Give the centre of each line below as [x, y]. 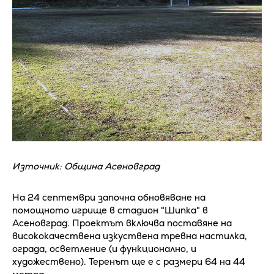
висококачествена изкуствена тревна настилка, [130, 236]
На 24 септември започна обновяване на [109, 198]
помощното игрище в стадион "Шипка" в [110, 210]
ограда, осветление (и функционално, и [104, 249]
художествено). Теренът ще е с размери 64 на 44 [129, 262]
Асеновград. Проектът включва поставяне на [122, 223]
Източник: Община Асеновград [86, 166]
